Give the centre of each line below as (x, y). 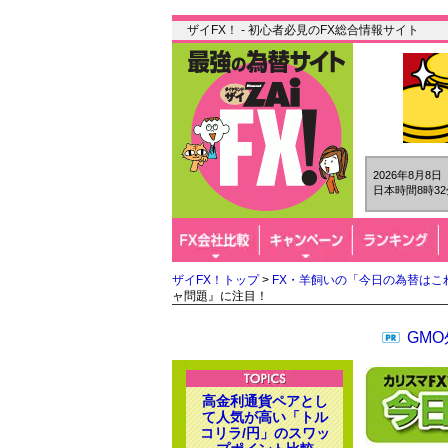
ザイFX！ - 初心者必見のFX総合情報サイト (303, 30)
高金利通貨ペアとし (264, 401)
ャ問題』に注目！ (220, 296)
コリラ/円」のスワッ (264, 433)
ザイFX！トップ (215, 280)
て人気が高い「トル (264, 417)
